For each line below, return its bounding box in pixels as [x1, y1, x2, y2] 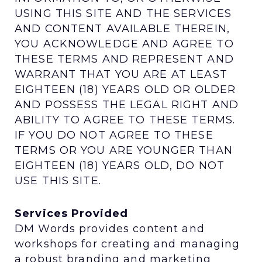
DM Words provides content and [15, 222, 205, 235]
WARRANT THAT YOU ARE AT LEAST [15, 67, 227, 81]
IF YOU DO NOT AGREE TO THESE [15, 128, 213, 142]
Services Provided [15, 206, 129, 220]
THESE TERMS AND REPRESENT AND [15, 52, 234, 65]
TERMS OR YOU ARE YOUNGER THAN [15, 143, 233, 157]
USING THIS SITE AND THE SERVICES [15, 6, 232, 20]
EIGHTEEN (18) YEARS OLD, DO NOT [15, 158, 225, 172]
